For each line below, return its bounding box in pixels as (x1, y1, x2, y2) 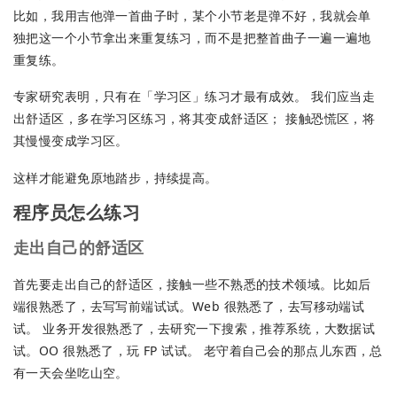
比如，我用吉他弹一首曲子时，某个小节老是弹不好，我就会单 (13, 6, 371, 24)
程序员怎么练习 (13, 199, 140, 224)
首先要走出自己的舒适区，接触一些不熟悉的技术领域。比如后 (13, 275, 371, 292)
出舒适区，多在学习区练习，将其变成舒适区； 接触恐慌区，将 (13, 110, 376, 128)
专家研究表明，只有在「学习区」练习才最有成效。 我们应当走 (13, 88, 376, 105)
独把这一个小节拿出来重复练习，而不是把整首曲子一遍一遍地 (13, 28, 371, 46)
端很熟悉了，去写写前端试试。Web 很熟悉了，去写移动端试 (13, 297, 365, 315)
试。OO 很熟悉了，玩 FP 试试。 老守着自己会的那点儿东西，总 (13, 341, 383, 359)
